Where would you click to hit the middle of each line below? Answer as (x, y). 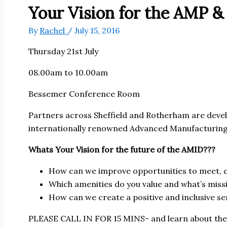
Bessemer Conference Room (84, 93)
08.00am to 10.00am (68, 72)
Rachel (53, 30)
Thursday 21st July (63, 51)
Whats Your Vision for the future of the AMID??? (122, 149)
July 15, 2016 (97, 30)
